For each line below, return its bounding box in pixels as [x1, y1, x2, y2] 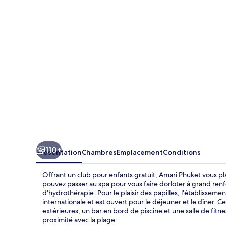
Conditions [163, 147, 201, 157]
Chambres [82, 147, 117, 157]
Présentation [36, 147, 82, 157]
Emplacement [117, 147, 163, 157]
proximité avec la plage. [42, 215, 117, 224]
